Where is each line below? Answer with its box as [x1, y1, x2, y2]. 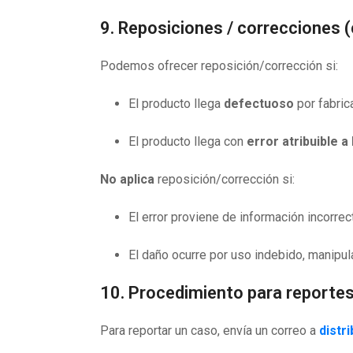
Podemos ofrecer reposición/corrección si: [100, 58, 338, 73]
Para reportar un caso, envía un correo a [100, 323, 319, 338]
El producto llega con [128, 134, 247, 149]
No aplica [100, 172, 154, 187]
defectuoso [224, 96, 294, 111]
